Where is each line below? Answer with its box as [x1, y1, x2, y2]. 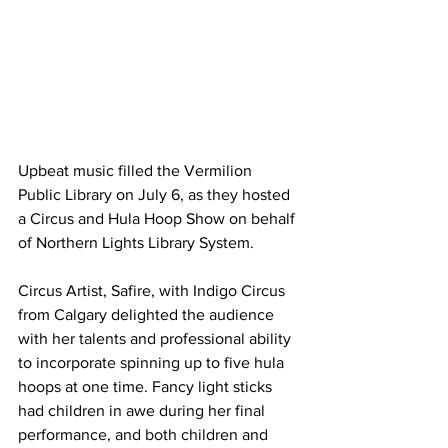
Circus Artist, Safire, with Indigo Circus [18, 281, 289, 299]
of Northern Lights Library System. [18, 233, 254, 251]
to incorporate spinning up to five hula [18, 353, 288, 371]
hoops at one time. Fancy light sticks [18, 377, 276, 395]
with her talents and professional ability [18, 329, 295, 347]
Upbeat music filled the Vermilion [18, 161, 256, 179]
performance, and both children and [18, 425, 272, 443]
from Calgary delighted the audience [18, 305, 278, 323]
